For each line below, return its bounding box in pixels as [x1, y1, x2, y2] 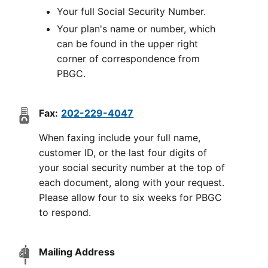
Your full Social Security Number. [57, 5, 206, 17]
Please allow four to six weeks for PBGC [39, 191, 223, 203]
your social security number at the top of [39, 162, 226, 173]
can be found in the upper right [57, 38, 199, 50]
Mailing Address [39, 246, 115, 258]
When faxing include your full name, [39, 132, 201, 144]
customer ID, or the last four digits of [39, 147, 208, 159]
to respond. [39, 206, 92, 218]
